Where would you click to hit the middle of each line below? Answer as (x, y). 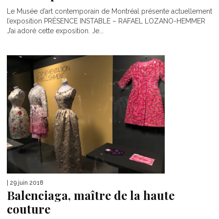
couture (29, 208)
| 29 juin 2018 (25, 183)
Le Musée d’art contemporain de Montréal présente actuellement (109, 11)
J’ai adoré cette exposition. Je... (55, 31)
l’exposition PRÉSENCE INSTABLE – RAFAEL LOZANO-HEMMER (106, 21)
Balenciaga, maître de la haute (91, 195)
